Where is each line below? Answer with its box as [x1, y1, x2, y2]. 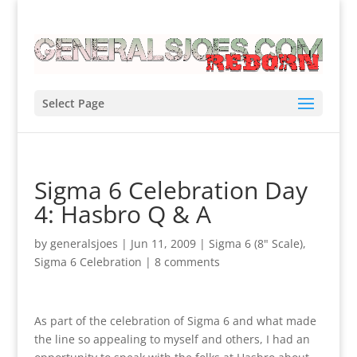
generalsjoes [49, 235, 118, 251]
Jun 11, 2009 [130, 235, 196, 251]
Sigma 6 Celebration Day [33, 173, 308, 206]
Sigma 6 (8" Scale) [208, 235, 303, 251]
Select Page [41, 95, 104, 111]
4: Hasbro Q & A [33, 197, 211, 230]
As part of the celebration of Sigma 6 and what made [33, 312, 316, 328]
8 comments [154, 253, 220, 269]
